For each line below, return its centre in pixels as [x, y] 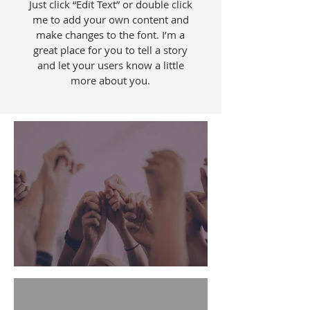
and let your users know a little [110, 65]
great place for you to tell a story [110, 50]
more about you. [110, 80]
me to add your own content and [110, 19]
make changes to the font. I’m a [110, 35]
